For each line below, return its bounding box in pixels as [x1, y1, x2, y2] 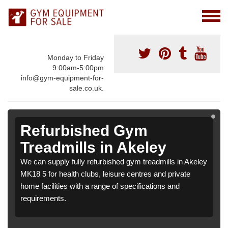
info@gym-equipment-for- [21, 74, 104, 82]
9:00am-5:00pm [52, 64, 104, 72]
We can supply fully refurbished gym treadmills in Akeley [20, 157, 207, 166]
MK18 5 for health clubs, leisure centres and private [20, 169, 190, 179]
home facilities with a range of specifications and [20, 182, 180, 191]
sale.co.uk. [69, 84, 104, 93]
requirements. [20, 194, 66, 203]
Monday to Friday [47, 53, 104, 62]
